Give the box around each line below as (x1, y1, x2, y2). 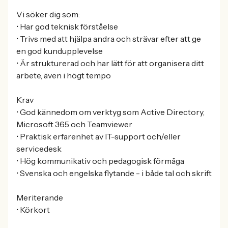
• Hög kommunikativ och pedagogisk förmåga (16, 156, 184, 166)
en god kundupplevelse (16, 46, 103, 56)
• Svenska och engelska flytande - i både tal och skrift (16, 168, 212, 178)
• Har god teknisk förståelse (16, 21, 118, 32)
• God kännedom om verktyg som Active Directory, (16, 107, 205, 117)
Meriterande (16, 192, 63, 203)
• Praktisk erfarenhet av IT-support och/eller (16, 131, 181, 141)
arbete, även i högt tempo (16, 70, 111, 80)
